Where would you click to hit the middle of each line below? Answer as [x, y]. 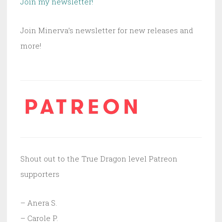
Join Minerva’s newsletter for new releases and [107, 30]
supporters [40, 174]
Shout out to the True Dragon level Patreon [99, 158]
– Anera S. [39, 202]
